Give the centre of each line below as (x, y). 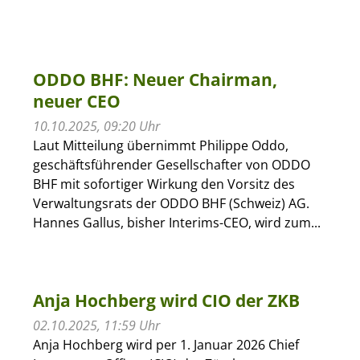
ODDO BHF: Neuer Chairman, (155, 79)
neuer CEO (76, 101)
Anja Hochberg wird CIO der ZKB (166, 300)
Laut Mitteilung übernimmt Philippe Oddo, (160, 145)
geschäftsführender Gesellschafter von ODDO (171, 164)
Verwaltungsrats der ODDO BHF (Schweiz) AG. (171, 203)
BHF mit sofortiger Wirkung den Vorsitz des (164, 184)
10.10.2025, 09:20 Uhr (96, 126)
